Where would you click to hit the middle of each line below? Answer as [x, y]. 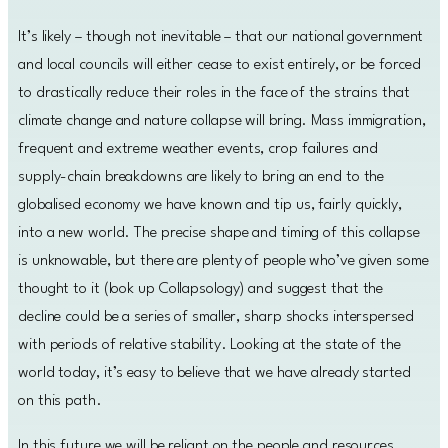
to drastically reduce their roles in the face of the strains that [214, 92]
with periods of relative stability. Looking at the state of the [209, 344]
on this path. [60, 400]
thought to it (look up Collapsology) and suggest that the [201, 288]
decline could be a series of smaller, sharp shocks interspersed [216, 316]
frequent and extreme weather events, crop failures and [198, 148]
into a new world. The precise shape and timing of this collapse [219, 232]
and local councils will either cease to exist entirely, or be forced [220, 64]
